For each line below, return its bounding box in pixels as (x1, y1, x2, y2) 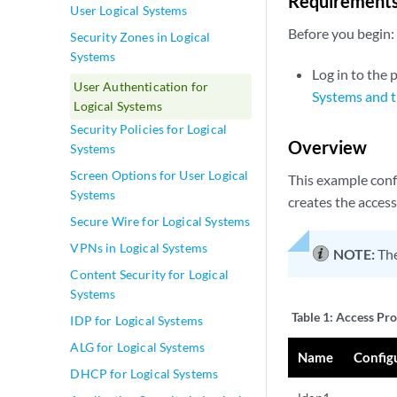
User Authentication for (74, 79, 209, 94)
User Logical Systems (70, 3, 188, 18)
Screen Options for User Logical (70, 167, 249, 183)
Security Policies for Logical (70, 121, 228, 136)
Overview (288, 136, 367, 158)
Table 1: (292, 309, 336, 324)
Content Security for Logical (70, 267, 229, 282)
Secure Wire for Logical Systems (70, 214, 251, 229)
